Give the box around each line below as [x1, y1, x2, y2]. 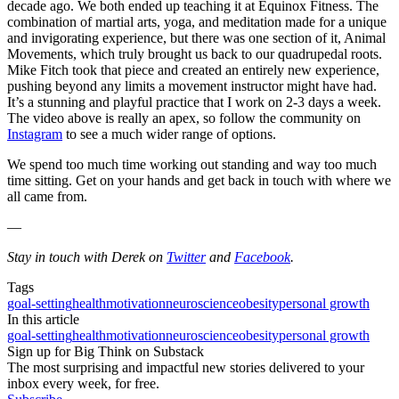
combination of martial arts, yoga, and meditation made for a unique [7, 14, 387, 30]
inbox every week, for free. [7, 376, 159, 392]
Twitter [167, 249, 206, 265]
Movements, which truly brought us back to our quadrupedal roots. [7, 46, 382, 62]
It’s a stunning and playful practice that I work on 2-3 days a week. [7, 94, 381, 110]
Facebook [234, 249, 290, 265]
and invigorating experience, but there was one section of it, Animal [7, 30, 386, 46]
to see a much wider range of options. [62, 126, 276, 142]
